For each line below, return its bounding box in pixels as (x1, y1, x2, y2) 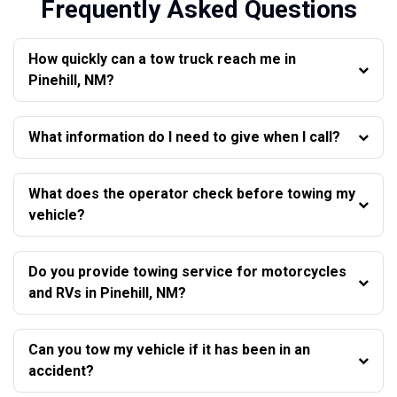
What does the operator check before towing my (28, 184, 355, 202)
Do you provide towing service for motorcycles (28, 262, 346, 280)
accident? (28, 362, 94, 379)
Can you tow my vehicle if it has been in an (28, 340, 310, 358)
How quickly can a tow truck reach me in (28, 50, 296, 67)
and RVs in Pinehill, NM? (28, 284, 186, 301)
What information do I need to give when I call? (28, 128, 340, 145)
